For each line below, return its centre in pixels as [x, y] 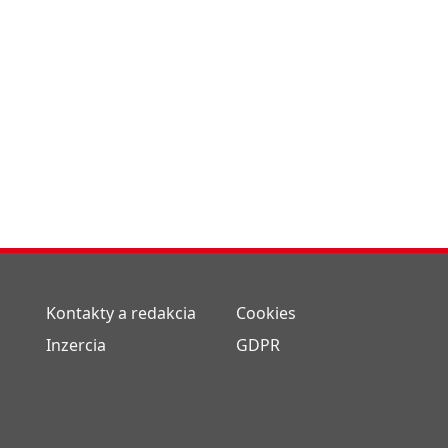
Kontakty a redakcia [121, 312]
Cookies [266, 312]
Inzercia [76, 344]
